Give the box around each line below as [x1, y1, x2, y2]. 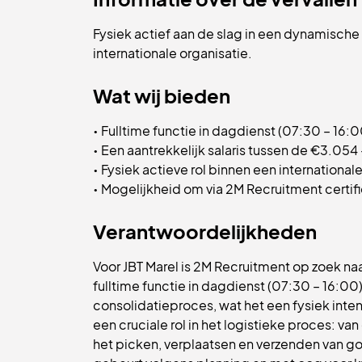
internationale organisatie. [93, 44, 252, 61]
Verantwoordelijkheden [93, 219, 317, 243]
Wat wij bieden [93, 83, 230, 107]
